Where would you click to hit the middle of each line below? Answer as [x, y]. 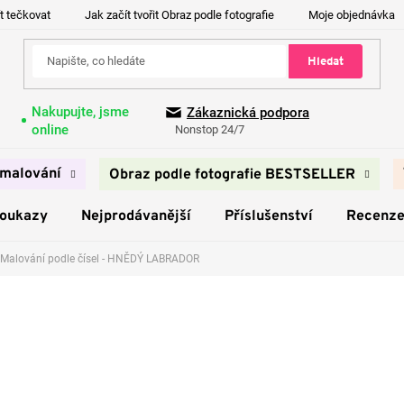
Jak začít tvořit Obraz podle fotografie [179, 15]
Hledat [325, 61]
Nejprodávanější [136, 216]
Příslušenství [268, 216]
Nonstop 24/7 [210, 130]
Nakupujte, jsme [80, 111]
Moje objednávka [352, 15]
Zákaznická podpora [248, 113]
